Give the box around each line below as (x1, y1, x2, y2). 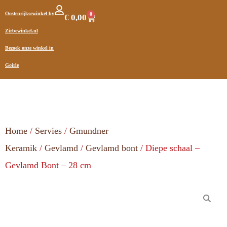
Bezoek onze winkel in (5, 45, 54, 51)
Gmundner (69, 126, 108, 136)
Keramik (5, 143, 37, 153)
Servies (35, 126, 62, 136)
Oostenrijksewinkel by (5, 11, 54, 16)
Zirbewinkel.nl (5, 28, 38, 33)
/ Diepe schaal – (138, 143, 200, 153)
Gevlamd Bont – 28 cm (5, 160, 91, 170)
